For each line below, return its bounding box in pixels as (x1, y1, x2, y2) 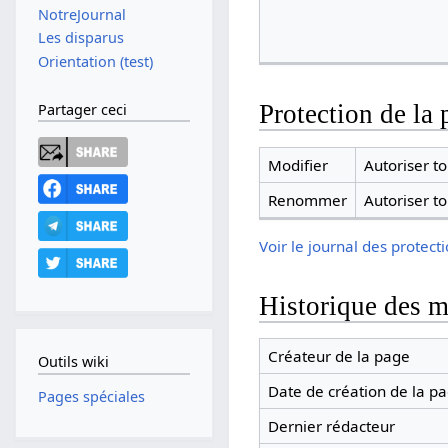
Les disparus (37, 28, 124, 48)
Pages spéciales (37, 387, 145, 407)
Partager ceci (37, 100, 127, 120)
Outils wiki (37, 352, 109, 372)
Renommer (267, 189, 347, 210)
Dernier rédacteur (267, 416, 395, 437)
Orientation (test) (37, 51, 153, 71)
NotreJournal (37, 5, 126, 25)
